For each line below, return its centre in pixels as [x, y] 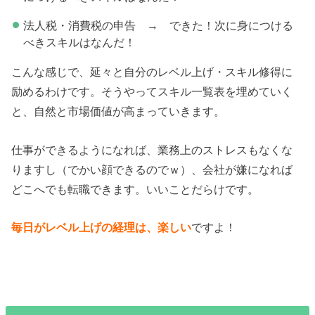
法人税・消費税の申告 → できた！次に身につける [158, 25]
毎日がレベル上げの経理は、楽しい [102, 227]
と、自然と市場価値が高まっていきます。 [118, 111]
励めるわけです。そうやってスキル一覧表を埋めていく [152, 92]
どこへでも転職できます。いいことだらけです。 [135, 189]
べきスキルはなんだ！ [79, 42]
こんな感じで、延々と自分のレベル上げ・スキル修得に [152, 72]
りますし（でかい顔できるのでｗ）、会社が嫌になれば [152, 169]
